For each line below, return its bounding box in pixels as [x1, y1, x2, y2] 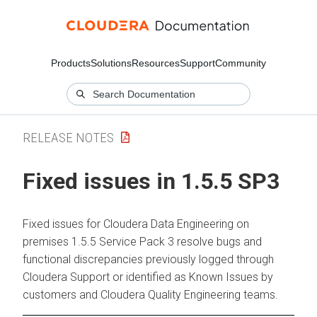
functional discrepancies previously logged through [23, 252, 274, 266]
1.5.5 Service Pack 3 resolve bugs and [69, 234, 262, 248]
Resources [132, 57, 180, 69]
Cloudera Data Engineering [103, 217, 234, 231]
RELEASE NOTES [23, 129, 114, 146]
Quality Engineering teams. [145, 287, 278, 301]
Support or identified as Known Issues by [67, 270, 273, 284]
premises [23, 234, 69, 248]
